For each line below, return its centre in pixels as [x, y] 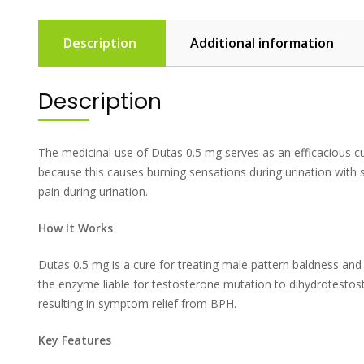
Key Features [75, 340]
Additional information [262, 43]
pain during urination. [93, 191]
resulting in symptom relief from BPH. [137, 303]
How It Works [76, 227]
